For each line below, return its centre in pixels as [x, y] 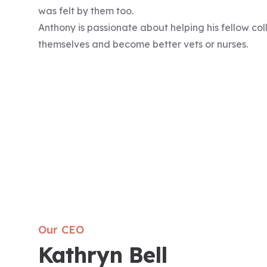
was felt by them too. [86, 11]
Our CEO [61, 230]
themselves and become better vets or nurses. [143, 44]
